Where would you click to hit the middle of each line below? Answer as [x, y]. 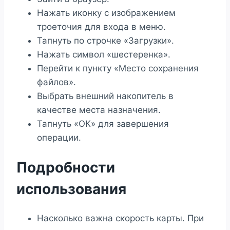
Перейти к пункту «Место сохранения [118, 68]
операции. [59, 137]
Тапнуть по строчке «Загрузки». [106, 40]
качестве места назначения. [99, 110]
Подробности [66, 167]
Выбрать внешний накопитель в [105, 96]
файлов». [56, 82]
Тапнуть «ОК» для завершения [103, 123]
